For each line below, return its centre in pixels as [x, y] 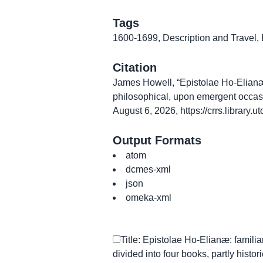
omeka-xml [149, 198]
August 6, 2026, [146, 111]
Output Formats [157, 140]
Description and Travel [210, 38]
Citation [135, 68]
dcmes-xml [148, 169]
